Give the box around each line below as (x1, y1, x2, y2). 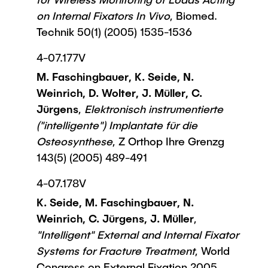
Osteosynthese (36, 135, 112, 148)
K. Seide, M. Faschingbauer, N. (36, 196, 194, 209)
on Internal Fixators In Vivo (36, 9, 170, 22)
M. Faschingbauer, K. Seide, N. (36, 70, 194, 83)
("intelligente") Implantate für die (36, 118, 197, 132)
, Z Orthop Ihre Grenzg (112, 135, 224, 148)
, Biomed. (170, 9, 217, 22)
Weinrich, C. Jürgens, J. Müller (36, 212, 194, 225)
